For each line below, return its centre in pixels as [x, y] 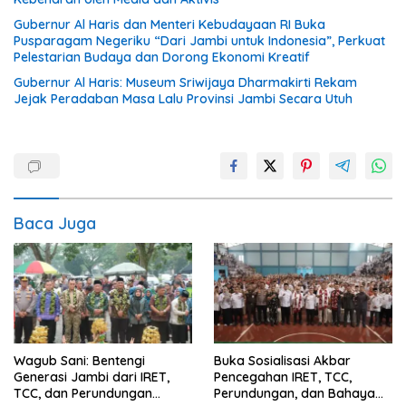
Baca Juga [55, 224]
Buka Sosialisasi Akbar [282, 361]
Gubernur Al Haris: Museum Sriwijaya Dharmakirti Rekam [185, 83]
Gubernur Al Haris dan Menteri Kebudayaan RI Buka [169, 25]
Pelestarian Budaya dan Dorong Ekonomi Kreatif [162, 58]
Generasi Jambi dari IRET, [92, 377]
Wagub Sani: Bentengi [79, 361]
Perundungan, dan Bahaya [295, 394]
